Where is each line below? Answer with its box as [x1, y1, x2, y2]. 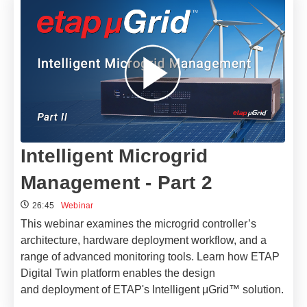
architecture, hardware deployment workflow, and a [21, 234, 267, 246]
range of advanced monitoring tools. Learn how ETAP [21, 250, 280, 262]
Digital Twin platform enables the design [21, 267, 215, 279]
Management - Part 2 [21, 171, 212, 193]
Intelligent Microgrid [21, 145, 208, 167]
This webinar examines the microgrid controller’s [21, 217, 256, 230]
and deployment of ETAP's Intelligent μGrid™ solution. [21, 283, 284, 295]
